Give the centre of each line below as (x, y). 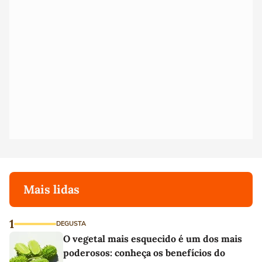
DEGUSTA (71, 223)
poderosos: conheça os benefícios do (144, 252)
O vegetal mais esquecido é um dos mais (153, 238)
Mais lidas (51, 189)
